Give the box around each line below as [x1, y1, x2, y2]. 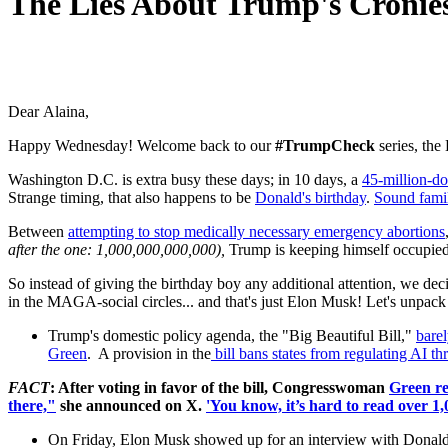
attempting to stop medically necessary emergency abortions [68, 223, 445, 241]
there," [8, 397, 56, 415]
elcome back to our [151, 137, 275, 155]
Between [8, 223, 64, 241]
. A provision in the [87, 345, 211, 363]
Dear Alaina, [8, 103, 89, 121]
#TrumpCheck [275, 137, 375, 155]
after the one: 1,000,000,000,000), [8, 241, 229, 259]
